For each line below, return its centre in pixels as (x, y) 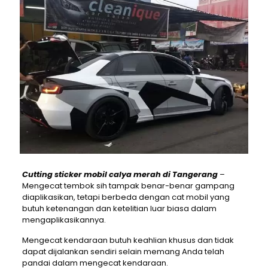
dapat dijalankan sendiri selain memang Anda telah (123, 252)
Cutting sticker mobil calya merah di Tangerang (120, 175)
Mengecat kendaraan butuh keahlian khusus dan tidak (128, 240)
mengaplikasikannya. (64, 220)
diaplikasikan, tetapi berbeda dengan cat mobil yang (126, 197)
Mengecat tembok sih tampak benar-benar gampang (128, 186)
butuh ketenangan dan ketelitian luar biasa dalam (119, 209)
